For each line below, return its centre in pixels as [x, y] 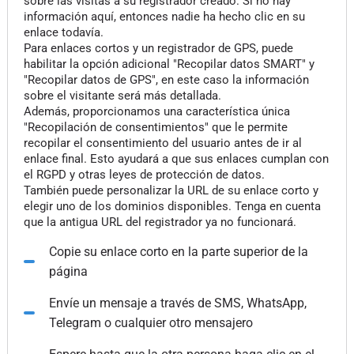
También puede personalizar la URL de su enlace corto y [171, 190]
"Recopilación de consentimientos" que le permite [155, 127]
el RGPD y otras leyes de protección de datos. [144, 175]
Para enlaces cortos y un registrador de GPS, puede [158, 48]
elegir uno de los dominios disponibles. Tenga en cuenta [172, 206]
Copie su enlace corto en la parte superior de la [178, 252]
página [68, 271]
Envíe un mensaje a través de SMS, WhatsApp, [177, 303]
